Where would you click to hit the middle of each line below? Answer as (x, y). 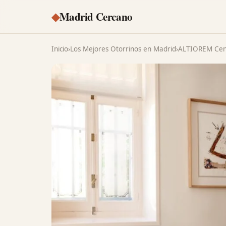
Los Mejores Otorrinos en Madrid (123, 49)
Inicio (60, 49)
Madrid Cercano (96, 16)
